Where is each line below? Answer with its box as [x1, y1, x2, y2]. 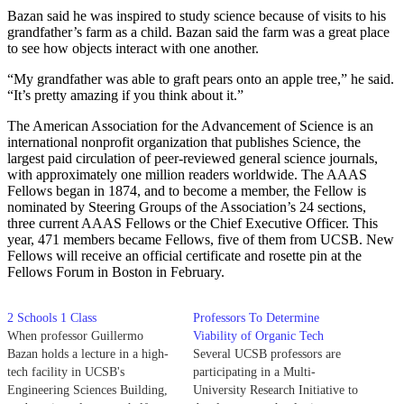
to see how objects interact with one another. [7, 40, 259, 56]
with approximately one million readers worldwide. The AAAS [7, 166, 367, 182]
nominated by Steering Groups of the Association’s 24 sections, [7, 198, 366, 215]
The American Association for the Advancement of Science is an [7, 117, 373, 133]
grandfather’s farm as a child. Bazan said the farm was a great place [7, 23, 390, 40]
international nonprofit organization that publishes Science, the [7, 133, 361, 150]
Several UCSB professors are [193, 346, 341, 361]
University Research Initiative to [193, 382, 358, 397]
